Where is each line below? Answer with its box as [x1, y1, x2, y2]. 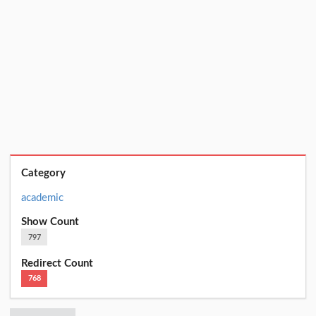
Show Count [21, 217, 80, 228]
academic [21, 192, 64, 203]
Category [21, 168, 66, 179]
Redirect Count [21, 257, 94, 269]
